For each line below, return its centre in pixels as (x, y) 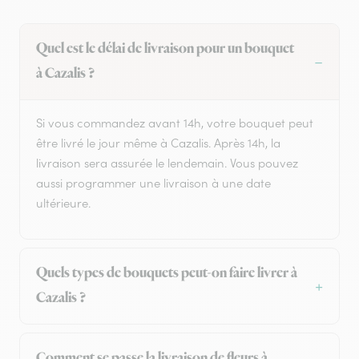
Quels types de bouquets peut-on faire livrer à (167, 274)
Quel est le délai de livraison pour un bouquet (165, 49)
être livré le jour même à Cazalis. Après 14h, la (158, 143)
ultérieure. (63, 204)
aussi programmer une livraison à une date (153, 184)
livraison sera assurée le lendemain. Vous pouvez (167, 163)
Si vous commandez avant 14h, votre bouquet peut (175, 123)
